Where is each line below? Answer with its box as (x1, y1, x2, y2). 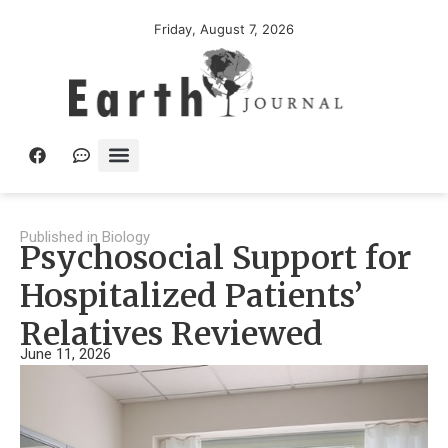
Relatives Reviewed (20, 313, 323, 354)
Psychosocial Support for (20, 237, 411, 278)
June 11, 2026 (20, 344, 111, 363)
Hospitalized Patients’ (20, 275, 363, 316)
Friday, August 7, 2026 (154, 21, 294, 37)
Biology (102, 227, 150, 246)
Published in (20, 227, 98, 246)
